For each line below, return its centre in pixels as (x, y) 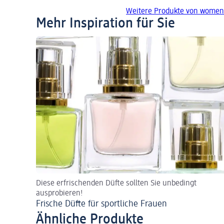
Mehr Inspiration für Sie (105, 24)
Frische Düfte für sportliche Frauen (101, 204)
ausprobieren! (59, 194)
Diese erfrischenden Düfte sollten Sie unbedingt (116, 184)
